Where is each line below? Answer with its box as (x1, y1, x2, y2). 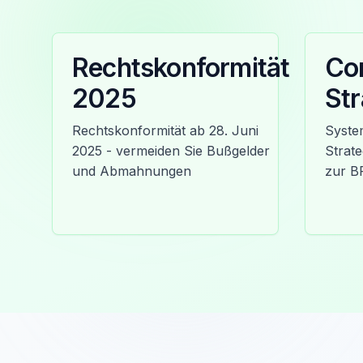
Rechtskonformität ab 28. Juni (72, 122, 258, 139)
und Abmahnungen (72, 163, 191, 179)
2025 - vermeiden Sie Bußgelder (72, 143, 270, 159)
